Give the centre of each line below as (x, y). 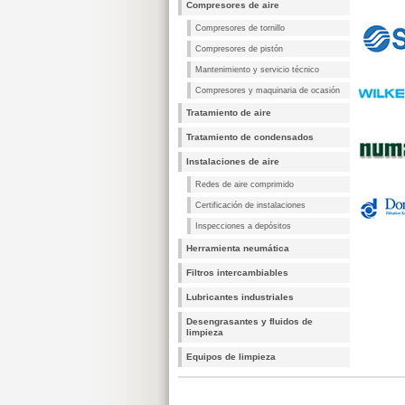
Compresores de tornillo (240, 28)
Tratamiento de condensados (250, 137)
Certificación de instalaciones (250, 205)
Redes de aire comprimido (245, 184)
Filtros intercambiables (237, 273)
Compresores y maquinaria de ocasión (268, 90)
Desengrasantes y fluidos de (250, 321)
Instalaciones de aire (233, 161)
